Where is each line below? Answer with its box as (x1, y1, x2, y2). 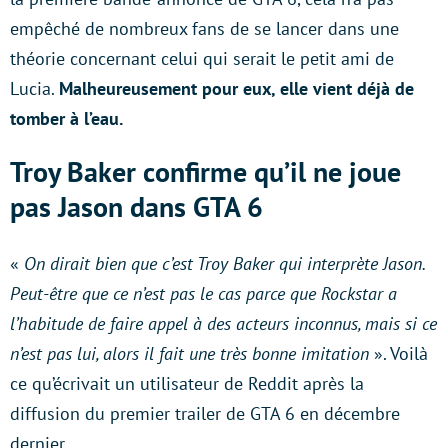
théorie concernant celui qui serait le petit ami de (10, 47, 394, 71)
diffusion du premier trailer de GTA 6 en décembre (10, 402, 400, 426)
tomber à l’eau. (10, 107, 123, 131)
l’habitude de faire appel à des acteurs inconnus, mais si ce (10, 312, 437, 336)
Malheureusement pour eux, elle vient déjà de (59, 77, 414, 101)
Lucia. (10, 77, 59, 101)
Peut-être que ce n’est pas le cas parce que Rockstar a (10, 282, 397, 306)
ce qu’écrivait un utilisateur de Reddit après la (10, 372, 364, 396)
